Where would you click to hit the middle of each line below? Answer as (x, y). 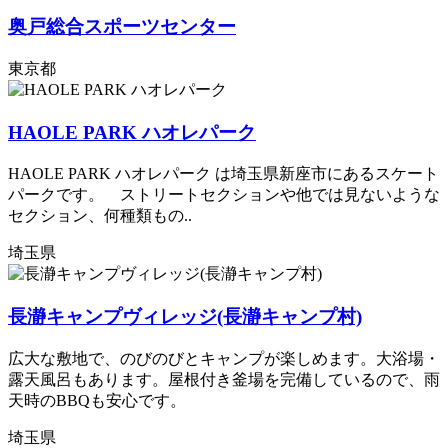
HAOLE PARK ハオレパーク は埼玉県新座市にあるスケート (223, 174)
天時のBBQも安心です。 (97, 400)
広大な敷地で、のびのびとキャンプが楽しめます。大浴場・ (224, 358)
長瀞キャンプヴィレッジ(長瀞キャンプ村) (185, 317)
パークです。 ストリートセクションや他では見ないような (224, 195)
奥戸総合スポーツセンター (122, 27)
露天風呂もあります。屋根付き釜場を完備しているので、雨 (224, 379)
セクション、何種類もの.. (100, 216)
